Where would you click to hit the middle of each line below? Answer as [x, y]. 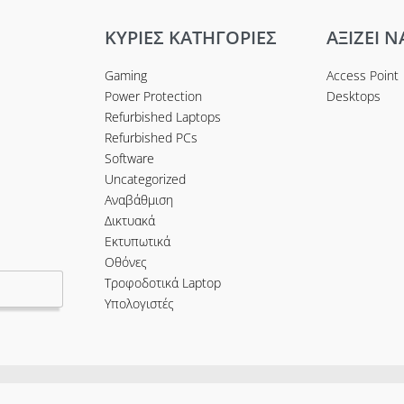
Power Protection [153, 96]
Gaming [125, 76]
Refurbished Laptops [162, 117]
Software [129, 159]
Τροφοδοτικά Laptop [162, 283]
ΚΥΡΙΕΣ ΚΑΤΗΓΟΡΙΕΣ [190, 38]
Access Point [363, 76]
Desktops [354, 96]
